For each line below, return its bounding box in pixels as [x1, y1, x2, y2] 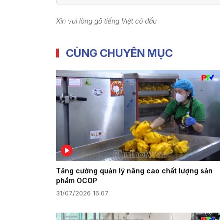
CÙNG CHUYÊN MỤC [66, 46, 173, 59]
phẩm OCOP [56, 176, 97, 185]
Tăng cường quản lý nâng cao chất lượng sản [56, 166, 213, 175]
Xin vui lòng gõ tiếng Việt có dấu [56, 17, 157, 26]
